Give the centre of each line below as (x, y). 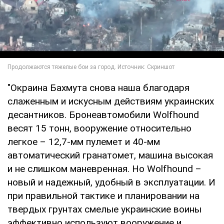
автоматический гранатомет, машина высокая (110, 155)
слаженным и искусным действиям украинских (111, 101)
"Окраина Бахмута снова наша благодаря (98, 87)
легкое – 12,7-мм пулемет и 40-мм (84, 141)
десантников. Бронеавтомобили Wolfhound (103, 114)
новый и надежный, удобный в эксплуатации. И (111, 182)
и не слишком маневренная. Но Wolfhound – (104, 168)
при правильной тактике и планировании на (103, 195)
